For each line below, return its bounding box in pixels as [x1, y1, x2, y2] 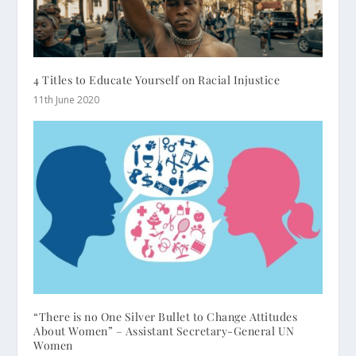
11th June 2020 [33, 93, 100, 107]
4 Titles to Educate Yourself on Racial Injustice [33, 72, 281, 88]
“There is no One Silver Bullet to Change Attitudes [33, 309, 298, 325]
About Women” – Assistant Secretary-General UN [33, 323, 295, 339]
